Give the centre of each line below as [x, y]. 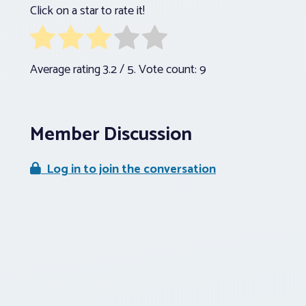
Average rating [67, 69]
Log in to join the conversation [128, 169]
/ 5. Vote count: [158, 69]
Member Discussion [111, 134]
